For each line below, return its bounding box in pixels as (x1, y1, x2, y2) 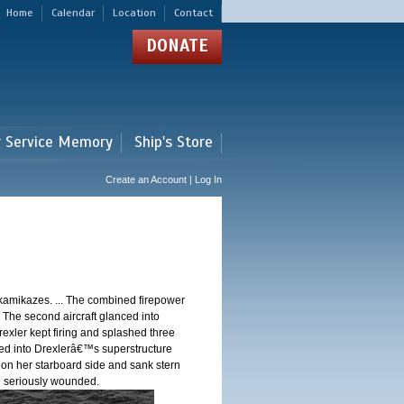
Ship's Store (134, 133, 213, 151)
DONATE (146, 35, 208, 56)
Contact (174, 6, 213, 19)
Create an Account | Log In (106, 174, 222, 185)
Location (113, 6, 156, 19)
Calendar (51, 6, 95, 19)
